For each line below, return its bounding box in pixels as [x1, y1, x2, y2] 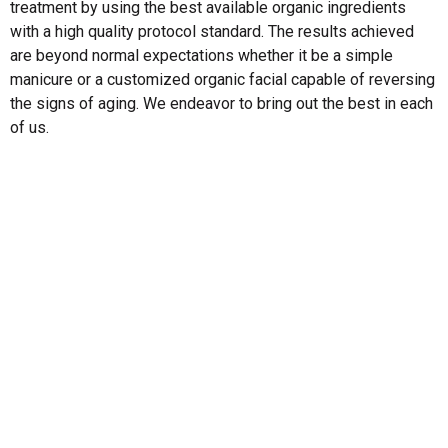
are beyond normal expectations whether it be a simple [10, 45, 393, 65]
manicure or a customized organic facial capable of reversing [10, 69, 435, 89]
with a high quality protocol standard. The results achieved [10, 21, 414, 41]
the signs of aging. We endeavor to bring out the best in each [10, 93, 433, 113]
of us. [10, 117, 49, 137]
